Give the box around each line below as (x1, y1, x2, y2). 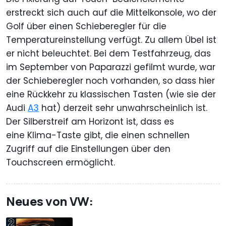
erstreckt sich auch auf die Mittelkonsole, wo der (6, 6, 216, 19)
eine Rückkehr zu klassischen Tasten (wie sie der (6, 88, 216, 100)
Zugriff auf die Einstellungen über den (6, 142, 171, 155)
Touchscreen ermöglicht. (6, 156, 115, 168)
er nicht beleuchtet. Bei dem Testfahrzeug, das (6, 47, 211, 60)
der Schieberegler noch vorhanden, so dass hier (6, 74, 215, 87)
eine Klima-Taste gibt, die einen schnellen (6, 129, 190, 141)
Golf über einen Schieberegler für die (6, 20, 166, 32)
